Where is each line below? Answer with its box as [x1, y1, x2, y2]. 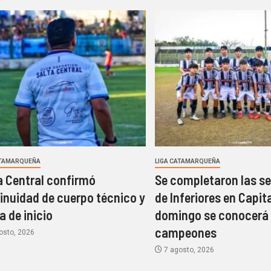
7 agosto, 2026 [162, 246, 215, 255]
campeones [155, 224, 217, 241]
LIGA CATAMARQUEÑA [155, 158, 221, 165]
